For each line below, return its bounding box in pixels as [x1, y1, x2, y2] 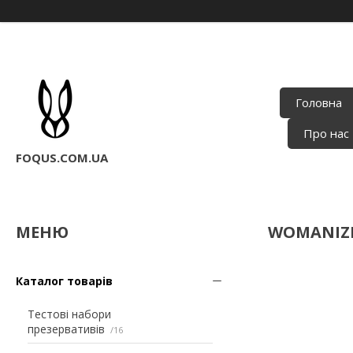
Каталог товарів [16, 273, 113, 288]
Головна [295, 95, 343, 111]
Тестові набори [28, 306, 111, 321]
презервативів [28, 321, 105, 336]
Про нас [303, 125, 350, 142]
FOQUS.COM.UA [16, 149, 108, 165]
